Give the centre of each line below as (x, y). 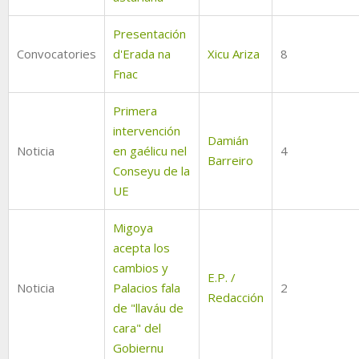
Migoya (133, 228)
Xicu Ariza (234, 54)
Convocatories (56, 54)
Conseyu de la (151, 171)
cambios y (141, 268)
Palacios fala (147, 288)
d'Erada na (142, 54)
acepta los (141, 248)
